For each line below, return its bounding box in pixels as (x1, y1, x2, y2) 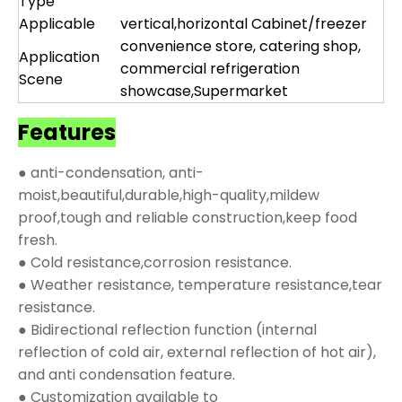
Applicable (19, 13, 95, 35)
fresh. (18, 229, 57, 250)
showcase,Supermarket (120, 81, 288, 102)
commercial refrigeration (120, 58, 300, 80)
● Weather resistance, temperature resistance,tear (18, 274, 382, 295)
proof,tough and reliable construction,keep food (18, 206, 357, 228)
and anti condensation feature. (18, 363, 235, 385)
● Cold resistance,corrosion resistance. (18, 251, 292, 273)
